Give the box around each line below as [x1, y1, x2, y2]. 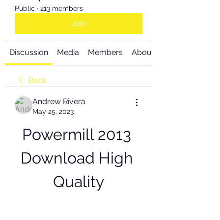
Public [15, 4, 35, 12]
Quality [53, 172, 104, 191]
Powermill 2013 [22, 125, 131, 143]
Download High [20, 149, 133, 167]
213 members [40, 4, 83, 12]
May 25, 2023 [32, 108, 74, 115]
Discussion [9, 48, 48, 57]
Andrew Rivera [32, 97, 85, 106]
